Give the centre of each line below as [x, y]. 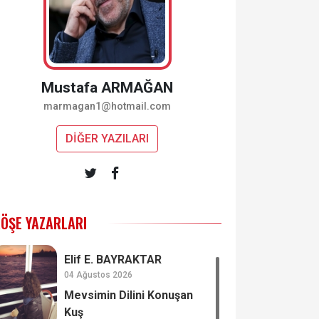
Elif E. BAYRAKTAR [113, 259]
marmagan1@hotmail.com [108, 106]
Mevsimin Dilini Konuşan [129, 295]
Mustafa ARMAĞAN [108, 88]
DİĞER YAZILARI [108, 138]
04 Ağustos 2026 [99, 274]
